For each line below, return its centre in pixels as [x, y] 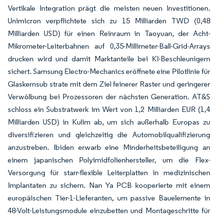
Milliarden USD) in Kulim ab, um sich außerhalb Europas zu [109, 122]
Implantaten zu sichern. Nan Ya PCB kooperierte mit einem [109, 185]
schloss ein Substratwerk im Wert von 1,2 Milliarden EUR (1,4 [109, 109]
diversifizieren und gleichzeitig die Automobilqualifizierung [109, 134]
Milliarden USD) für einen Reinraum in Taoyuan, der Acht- [109, 33]
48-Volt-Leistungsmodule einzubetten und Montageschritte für [109, 210]
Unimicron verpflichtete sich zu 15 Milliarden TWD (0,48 [109, 20]
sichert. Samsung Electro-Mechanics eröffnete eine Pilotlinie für [109, 71]
